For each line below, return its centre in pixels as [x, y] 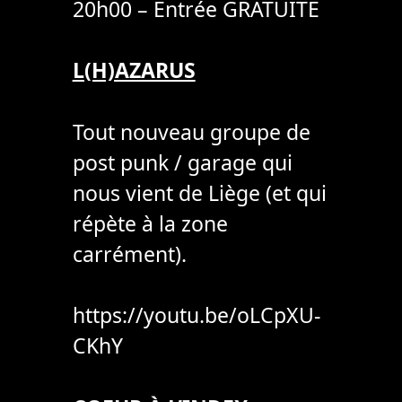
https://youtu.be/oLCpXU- [196, 315]
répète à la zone [150, 223]
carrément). [129, 253]
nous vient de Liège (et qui [199, 192]
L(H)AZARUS [134, 70]
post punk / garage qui [182, 162]
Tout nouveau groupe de [191, 131]
